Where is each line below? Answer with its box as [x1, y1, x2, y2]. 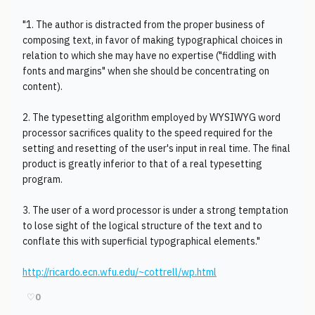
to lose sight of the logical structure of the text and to [22, 219, 262, 232]
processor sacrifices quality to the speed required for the [22, 127, 273, 139]
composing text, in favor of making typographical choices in [22, 34, 283, 46]
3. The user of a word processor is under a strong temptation [22, 204, 288, 217]
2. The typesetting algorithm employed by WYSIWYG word [22, 111, 281, 124]
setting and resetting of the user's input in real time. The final [22, 142, 290, 155]
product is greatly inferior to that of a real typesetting [22, 157, 262, 170]
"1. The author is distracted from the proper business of [22, 18, 265, 31]
